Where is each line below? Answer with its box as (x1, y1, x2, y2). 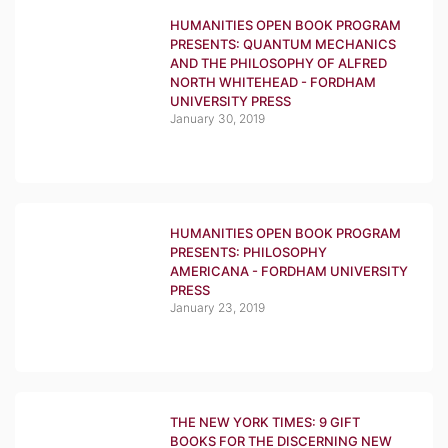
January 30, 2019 (170, 111, 265, 126)
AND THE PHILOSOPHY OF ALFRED (170, 55, 387, 71)
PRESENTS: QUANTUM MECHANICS (170, 36, 396, 52)
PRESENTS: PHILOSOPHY (170, 244, 327, 260)
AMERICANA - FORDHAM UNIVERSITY (170, 263, 408, 279)
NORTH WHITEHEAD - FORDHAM (170, 74, 376, 90)
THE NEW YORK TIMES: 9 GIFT (170, 414, 360, 430)
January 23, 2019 (170, 300, 265, 315)
